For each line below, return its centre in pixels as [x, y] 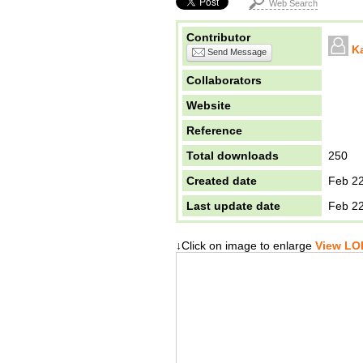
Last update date [233, 206]
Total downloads [233, 156]
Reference [214, 130]
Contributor [218, 37]
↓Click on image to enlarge [244, 246]
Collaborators [224, 80]
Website [209, 105]
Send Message [236, 52]
